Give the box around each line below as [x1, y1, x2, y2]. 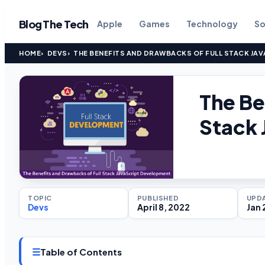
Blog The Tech [19, 17, 89, 31]
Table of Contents [40, 245, 122, 257]
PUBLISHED [137, 193, 179, 202]
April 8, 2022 [137, 201, 190, 212]
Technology [186, 18, 238, 29]
